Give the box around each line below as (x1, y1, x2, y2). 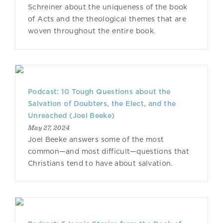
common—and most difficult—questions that (28, 147, 189, 155)
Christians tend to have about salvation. (28, 159, 173, 167)
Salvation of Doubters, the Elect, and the (28, 100, 176, 108)
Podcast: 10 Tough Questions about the (28, 88, 171, 96)
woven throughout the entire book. (28, 27, 156, 35)
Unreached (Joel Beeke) (28, 111, 115, 119)
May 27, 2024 (28, 123, 70, 131)
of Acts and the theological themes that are (28, 15, 186, 23)
